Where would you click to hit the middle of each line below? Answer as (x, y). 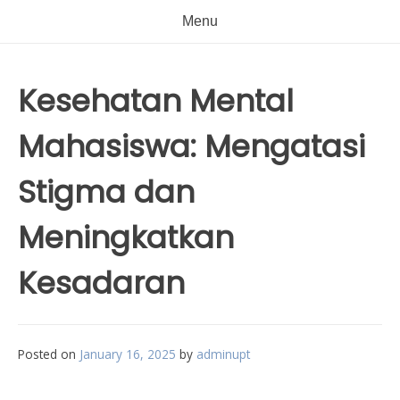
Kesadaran (101, 283)
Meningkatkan (126, 237)
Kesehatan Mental (156, 101)
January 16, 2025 (128, 354)
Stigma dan (106, 192)
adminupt (223, 354)
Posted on (49, 354)
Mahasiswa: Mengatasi (192, 146)
